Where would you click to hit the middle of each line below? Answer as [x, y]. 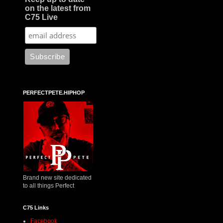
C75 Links [36, 207]
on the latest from [58, 8]
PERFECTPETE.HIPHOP [54, 92]
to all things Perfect [49, 185]
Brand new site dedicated [57, 177]
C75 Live [42, 17]
